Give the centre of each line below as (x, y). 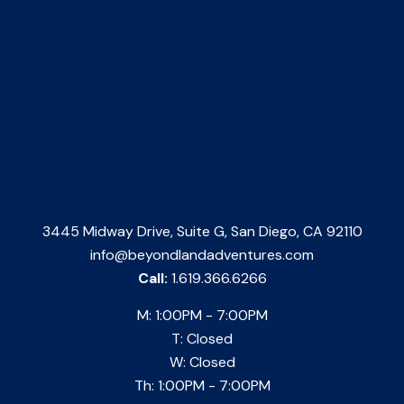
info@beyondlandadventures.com (202, 254)
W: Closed (202, 362)
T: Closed (202, 338)
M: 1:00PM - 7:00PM (202, 315)
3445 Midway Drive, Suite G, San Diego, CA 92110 (202, 231)
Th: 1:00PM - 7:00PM (202, 385)
